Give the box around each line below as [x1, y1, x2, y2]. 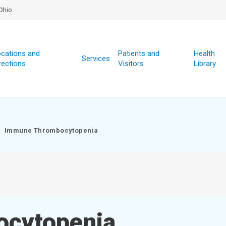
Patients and [118, 49, 159, 58]
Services [81, 54, 110, 63]
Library [193, 59, 216, 68]
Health [193, 49, 215, 58]
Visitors [118, 59, 144, 68]
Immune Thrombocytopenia [5, 127, 98, 134]
